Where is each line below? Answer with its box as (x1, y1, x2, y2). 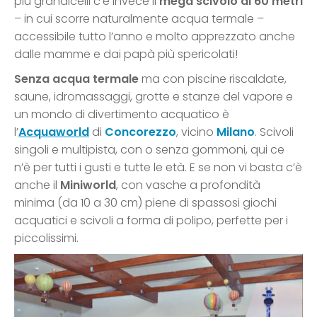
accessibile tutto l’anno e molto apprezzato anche (14, 28, 295, 45)
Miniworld (60, 176, 116, 193)
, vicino (176, 123, 217, 140)
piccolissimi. (14, 229, 79, 246)
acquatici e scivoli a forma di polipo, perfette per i (14, 212, 288, 229)
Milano (217, 123, 255, 140)
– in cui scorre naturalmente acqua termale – (14, 10, 264, 27)
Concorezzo (105, 123, 176, 140)
